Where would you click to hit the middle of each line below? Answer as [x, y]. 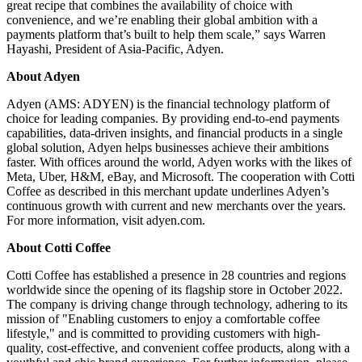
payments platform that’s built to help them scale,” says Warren [166, 34]
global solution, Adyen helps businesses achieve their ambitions [168, 147]
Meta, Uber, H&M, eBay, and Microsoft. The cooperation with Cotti [181, 176]
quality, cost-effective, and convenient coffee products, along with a [178, 347]
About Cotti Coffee [59, 247]
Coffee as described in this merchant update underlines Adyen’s [168, 191]
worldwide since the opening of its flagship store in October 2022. [175, 289]
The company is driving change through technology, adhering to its [177, 304]
